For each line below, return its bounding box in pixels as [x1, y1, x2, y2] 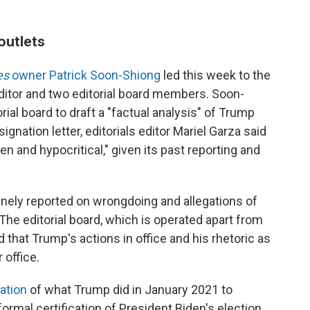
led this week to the [161, 68, 271, 82]
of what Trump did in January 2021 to [30, 282, 232, 297]
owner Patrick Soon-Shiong [12, 68, 161, 82]
